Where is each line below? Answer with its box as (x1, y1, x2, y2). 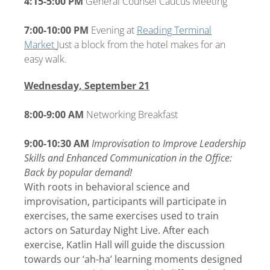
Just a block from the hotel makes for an (57, 37, 225, 51)
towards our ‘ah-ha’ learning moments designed (24, 252, 242, 266)
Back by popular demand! (24, 165, 132, 179)
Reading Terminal (137, 23, 212, 37)
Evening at (89, 23, 137, 37)
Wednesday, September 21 (24, 78, 149, 92)
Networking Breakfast (84, 107, 178, 121)
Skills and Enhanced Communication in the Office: (24, 151, 232, 165)
